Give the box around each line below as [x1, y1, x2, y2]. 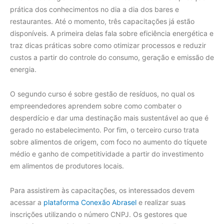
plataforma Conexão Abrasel [43, 198, 136, 207]
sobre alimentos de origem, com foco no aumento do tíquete [10, 137, 207, 146]
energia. [10, 65, 40, 74]
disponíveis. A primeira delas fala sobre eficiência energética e [10, 29, 213, 38]
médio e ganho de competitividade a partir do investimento [10, 149, 203, 158]
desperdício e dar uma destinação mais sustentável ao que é [10, 113, 208, 122]
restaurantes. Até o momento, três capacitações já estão [10, 17, 194, 26]
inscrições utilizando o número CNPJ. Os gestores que [10, 210, 187, 219]
